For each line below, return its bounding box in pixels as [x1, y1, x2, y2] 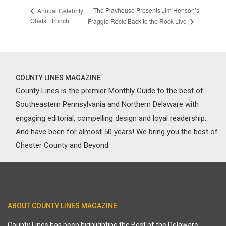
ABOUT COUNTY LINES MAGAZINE [8, 202, 117, 210]
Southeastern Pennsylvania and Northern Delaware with [16, 100, 199, 109]
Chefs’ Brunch [30, 16, 69, 25]
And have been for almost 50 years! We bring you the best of [16, 127, 218, 137]
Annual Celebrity [36, 6, 83, 15]
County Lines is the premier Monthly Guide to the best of [16, 86, 203, 96]
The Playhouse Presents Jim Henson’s [93, 6, 200, 15]
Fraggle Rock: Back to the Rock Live [88, 17, 189, 26]
